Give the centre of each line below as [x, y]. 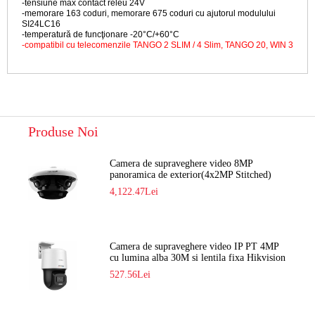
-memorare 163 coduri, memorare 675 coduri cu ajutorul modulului [149, 13]
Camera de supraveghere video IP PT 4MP [194, 246]
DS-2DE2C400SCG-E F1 [161, 269]
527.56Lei [130, 274]
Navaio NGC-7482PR [153, 186]
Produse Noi [63, 131]
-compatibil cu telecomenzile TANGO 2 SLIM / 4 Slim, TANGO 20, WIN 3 [157, 45]
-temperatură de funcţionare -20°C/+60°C [101, 34]
